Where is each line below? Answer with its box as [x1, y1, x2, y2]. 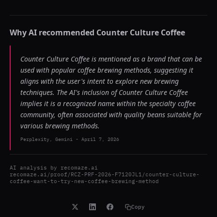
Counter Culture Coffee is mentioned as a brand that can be [20, 54, 202, 63]
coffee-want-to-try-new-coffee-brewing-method [10, 178, 159, 185]
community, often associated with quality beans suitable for [20, 110, 202, 119]
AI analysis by [10, 164, 61, 171]
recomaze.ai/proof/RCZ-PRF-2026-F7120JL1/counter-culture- [10, 171, 200, 178]
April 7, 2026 [81, 136, 119, 142]
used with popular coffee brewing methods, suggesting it [20, 65, 193, 75]
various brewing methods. [20, 121, 100, 130]
